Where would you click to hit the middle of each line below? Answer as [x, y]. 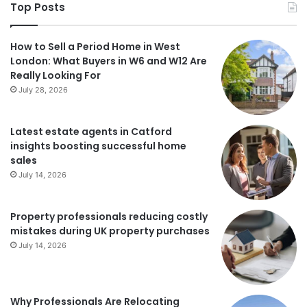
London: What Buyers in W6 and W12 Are [109, 61]
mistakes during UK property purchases [110, 231]
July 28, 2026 [43, 90]
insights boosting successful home [98, 146]
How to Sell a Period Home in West [95, 47]
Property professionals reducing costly [109, 217]
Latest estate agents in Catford [91, 132]
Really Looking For [56, 76]
